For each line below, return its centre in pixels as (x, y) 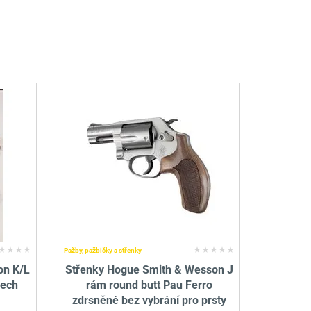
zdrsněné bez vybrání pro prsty (149, 301)
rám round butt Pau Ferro (149, 285)
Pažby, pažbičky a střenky (103, 251)
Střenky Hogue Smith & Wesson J (149, 270)
